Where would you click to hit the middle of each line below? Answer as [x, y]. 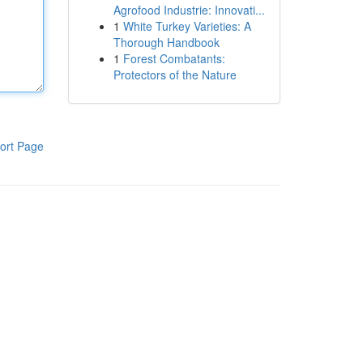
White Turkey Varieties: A [187, 26]
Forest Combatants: [174, 58]
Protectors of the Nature [175, 75]
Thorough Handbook [166, 42]
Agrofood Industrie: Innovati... [189, 10]
